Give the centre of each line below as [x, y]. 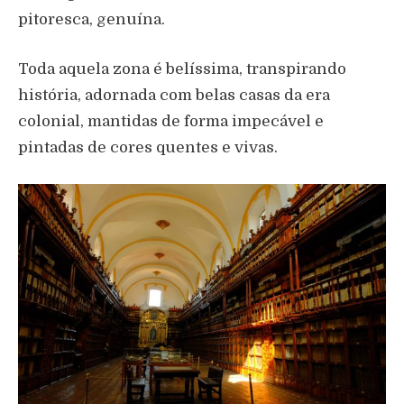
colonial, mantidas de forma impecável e [171, 121]
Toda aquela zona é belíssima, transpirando [182, 69]
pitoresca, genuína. [92, 19]
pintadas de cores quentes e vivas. [148, 147]
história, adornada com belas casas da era [174, 95]
